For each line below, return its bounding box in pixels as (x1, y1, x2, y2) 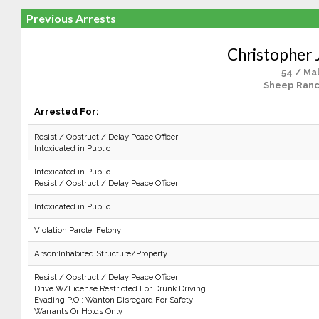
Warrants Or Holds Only (33, 306, 122, 316)
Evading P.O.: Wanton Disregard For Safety (33, 295, 193, 305)
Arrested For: (33, 105, 99, 117)
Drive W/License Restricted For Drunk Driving (33, 283, 206, 293)
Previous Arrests (26, 11, 116, 25)
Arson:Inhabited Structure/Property (33, 249, 167, 258)
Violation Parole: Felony (33, 225, 121, 235)
